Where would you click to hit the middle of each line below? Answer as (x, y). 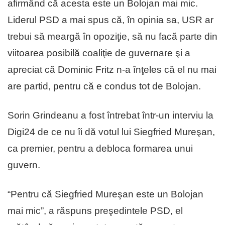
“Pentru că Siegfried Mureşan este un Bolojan (105, 194)
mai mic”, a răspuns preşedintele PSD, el (95, 210)
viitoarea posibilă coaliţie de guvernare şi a (99, 53)
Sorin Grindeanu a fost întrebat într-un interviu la (110, 115)
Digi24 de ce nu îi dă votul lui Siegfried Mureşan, (111, 132)
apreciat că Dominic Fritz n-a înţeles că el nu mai (112, 69)
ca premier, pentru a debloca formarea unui (100, 148)
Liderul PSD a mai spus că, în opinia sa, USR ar (110, 20)
